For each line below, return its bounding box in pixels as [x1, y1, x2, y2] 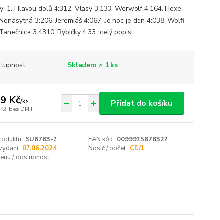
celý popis [99, 27, 131, 37]
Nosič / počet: [88, 144, 128, 153]
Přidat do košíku [110, 98, 172, 109]
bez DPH [8, 105, 32, 113]
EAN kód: [88, 135, 115, 144]
